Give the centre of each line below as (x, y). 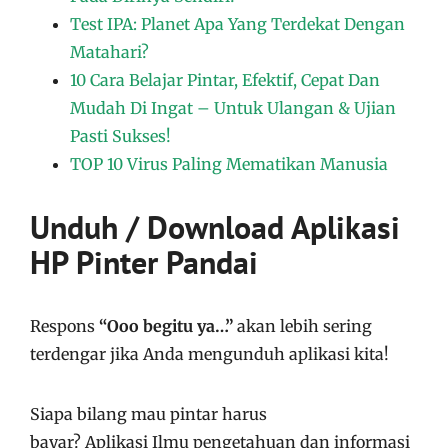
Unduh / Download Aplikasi (215, 227)
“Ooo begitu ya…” (166, 326)
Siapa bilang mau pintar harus (148, 414)
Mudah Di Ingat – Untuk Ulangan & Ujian (233, 108)
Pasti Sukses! (120, 136)
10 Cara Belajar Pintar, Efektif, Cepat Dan (225, 80)
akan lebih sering (302, 326)
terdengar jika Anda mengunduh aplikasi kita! (209, 354)
